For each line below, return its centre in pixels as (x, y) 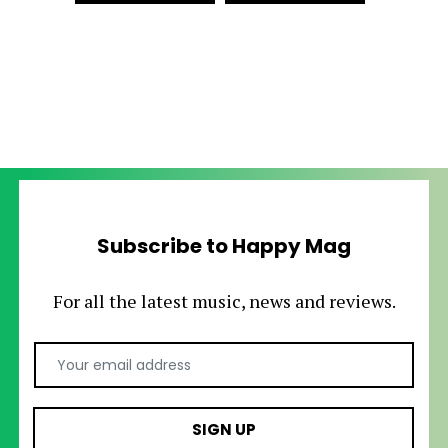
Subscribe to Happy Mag (224, 246)
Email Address (278, 352)
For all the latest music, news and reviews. (224, 301)
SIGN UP (223, 429)
